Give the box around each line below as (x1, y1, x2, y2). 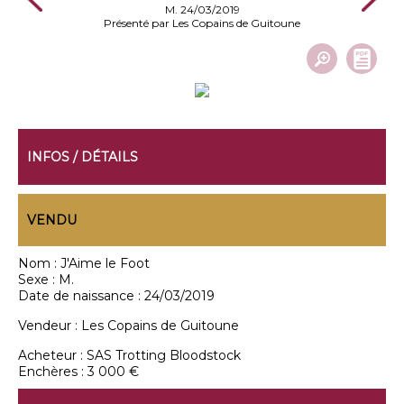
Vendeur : (18, 317, 81, 334)
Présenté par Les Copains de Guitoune (104, 16, 300, 30)
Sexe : (18, 271, 59, 288)
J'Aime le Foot (60, 255, 150, 271)
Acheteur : (18, 347, 87, 363)
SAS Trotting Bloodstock (87, 347, 241, 363)
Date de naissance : (18, 288, 144, 304)
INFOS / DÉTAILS (27, 149, 138, 165)
